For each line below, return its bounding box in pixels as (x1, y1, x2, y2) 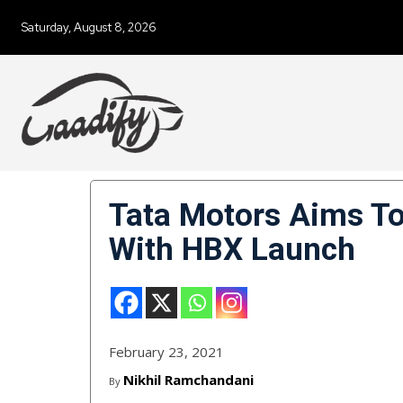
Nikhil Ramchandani (123, 371, 254, 390)
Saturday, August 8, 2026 (22, 20, 157, 35)
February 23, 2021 (109, 343, 224, 362)
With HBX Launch (109, 231, 355, 269)
